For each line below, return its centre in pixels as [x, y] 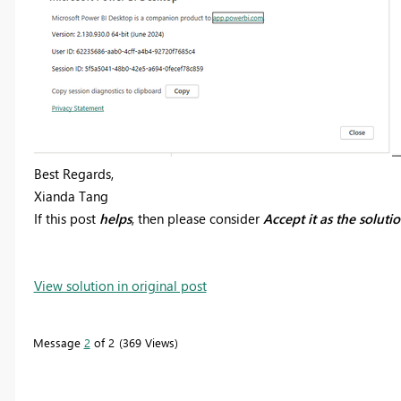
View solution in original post [120, 285]
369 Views [148, 342]
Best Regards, [73, 173]
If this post [64, 218]
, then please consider [197, 218]
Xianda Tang [71, 196]
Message [58, 342]
